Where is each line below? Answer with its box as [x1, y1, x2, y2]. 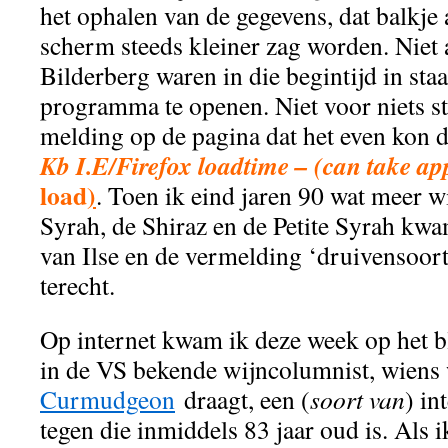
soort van [310, 382, 405, 416]
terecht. [40, 268, 124, 302]
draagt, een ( [175, 382, 310, 416]
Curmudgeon [40, 382, 175, 416]
